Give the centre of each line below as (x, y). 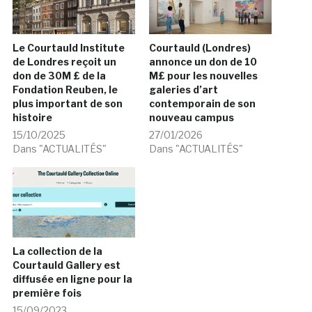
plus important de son (67, 104)
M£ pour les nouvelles (203, 76)
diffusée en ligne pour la (72, 279)
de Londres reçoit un (64, 62)
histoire (32, 118)
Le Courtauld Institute (68, 48)
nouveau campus (192, 118)
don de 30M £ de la (59, 76)
